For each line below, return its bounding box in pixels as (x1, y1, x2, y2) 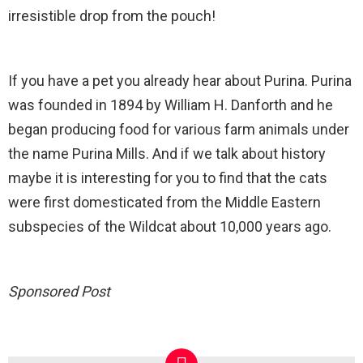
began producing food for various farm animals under (8, 120, 349, 138)
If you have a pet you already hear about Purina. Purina (8, 71, 352, 89)
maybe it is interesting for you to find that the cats (8, 169, 327, 186)
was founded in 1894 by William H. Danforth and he (8, 96, 333, 113)
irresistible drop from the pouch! (8, 6, 216, 24)
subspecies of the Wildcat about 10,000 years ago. (8, 217, 331, 235)
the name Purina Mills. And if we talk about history (8, 144, 326, 162)
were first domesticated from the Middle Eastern (8, 193, 321, 211)
